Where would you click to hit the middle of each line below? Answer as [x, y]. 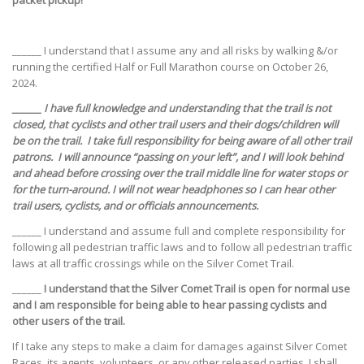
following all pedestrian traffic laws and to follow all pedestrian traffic [182, 247]
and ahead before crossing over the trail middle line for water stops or [180, 173]
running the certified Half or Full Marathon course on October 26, [170, 67]
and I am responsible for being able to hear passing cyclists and [169, 305]
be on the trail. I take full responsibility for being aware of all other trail [182, 141]
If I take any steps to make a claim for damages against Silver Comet [180, 347]
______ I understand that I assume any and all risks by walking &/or [175, 51]
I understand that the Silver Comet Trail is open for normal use [197, 289]
